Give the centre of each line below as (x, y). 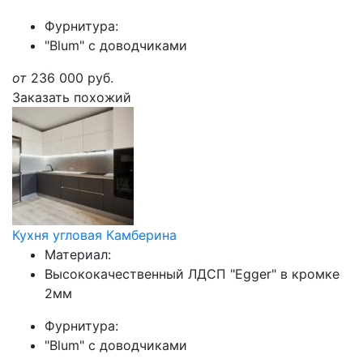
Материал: (78, 254)
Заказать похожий (72, 97)
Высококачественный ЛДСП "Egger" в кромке (192, 274)
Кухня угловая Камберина (94, 235)
